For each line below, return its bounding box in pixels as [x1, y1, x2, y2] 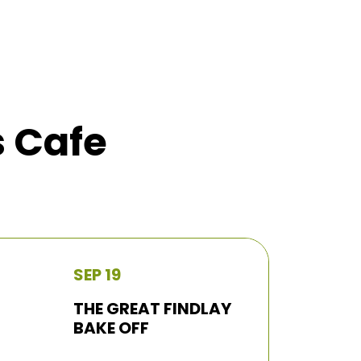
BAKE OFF [73, 317, 149, 339]
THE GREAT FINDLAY [73, 297, 231, 320]
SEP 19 [73, 263, 121, 286]
